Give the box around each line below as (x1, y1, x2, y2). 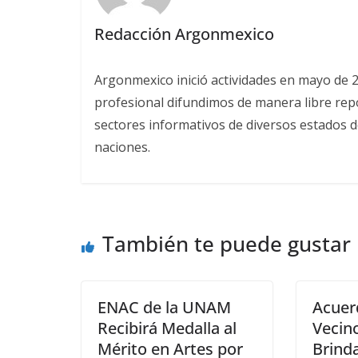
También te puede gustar (102, 229, 351, 259)
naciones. (93, 137, 150, 156)
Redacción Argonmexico (93, 22, 274, 45)
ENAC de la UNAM (97, 296, 231, 319)
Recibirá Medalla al (97, 317, 237, 340)
